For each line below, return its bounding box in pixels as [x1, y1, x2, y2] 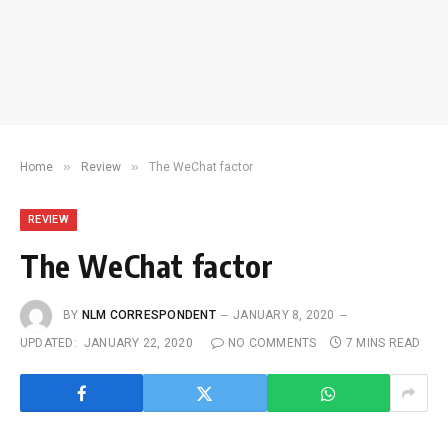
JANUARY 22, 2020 [83, 336, 193, 350]
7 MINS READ [345, 336, 421, 350]
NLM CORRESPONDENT [81, 308, 216, 323]
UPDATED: [20, 336, 77, 350]
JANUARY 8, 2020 [233, 308, 335, 323]
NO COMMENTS [228, 336, 317, 350]
